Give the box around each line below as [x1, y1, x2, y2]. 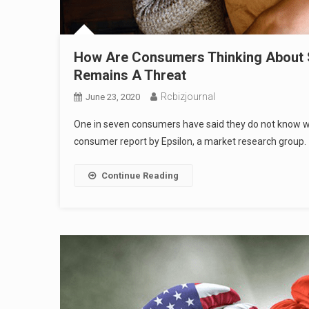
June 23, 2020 [86, 92, 140, 102]
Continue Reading [101, 170, 179, 181]
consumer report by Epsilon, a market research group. [74, 136, 306, 147]
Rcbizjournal [161, 91, 215, 102]
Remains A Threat [74, 67, 186, 83]
